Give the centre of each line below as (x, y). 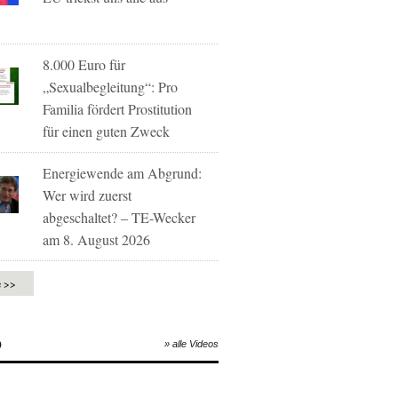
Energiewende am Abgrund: (123, 173)
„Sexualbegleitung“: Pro (111, 87)
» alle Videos (191, 344)
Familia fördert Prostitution (118, 109)
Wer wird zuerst (88, 195)
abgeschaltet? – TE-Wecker (119, 217)
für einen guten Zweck (107, 131)
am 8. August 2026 (97, 239)
